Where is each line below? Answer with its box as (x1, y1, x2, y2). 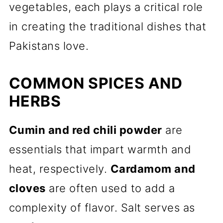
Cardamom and (110, 162, 196, 175)
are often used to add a (45, 182, 175, 195)
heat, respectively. (8, 162, 111, 175)
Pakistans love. (8, 39, 89, 52)
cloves (8, 182, 46, 195)
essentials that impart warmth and (8, 143, 192, 156)
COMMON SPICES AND (8, 74, 183, 92)
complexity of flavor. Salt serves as (8, 201, 195, 214)
